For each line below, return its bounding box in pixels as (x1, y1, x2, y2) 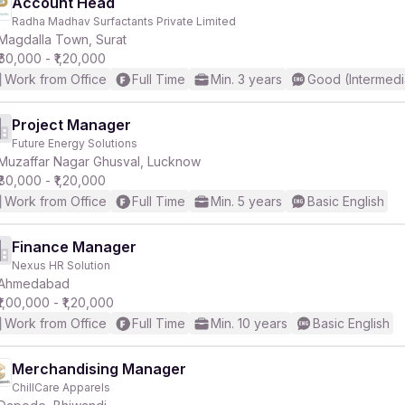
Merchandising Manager (12, 360, 186, 378)
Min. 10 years (211, 316, 287, 331)
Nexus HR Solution (12, 259, 110, 272)
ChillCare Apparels (12, 381, 110, 394)
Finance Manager (12, 238, 137, 256)
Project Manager (12, 116, 131, 134)
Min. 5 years (211, 193, 282, 209)
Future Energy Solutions (12, 137, 137, 150)
